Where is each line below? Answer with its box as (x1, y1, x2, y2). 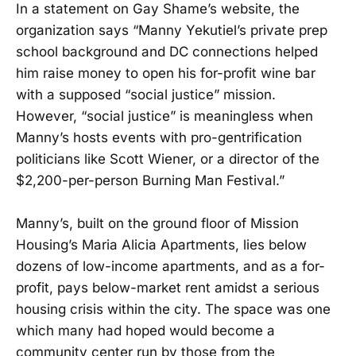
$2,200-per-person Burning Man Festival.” (16, 172, 284, 189)
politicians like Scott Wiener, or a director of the (16, 151, 319, 168)
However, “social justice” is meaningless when (16, 108, 313, 125)
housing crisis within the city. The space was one (16, 301, 331, 318)
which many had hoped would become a (16, 323, 275, 339)
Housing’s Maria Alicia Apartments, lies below (16, 237, 307, 253)
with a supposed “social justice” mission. (16, 87, 276, 103)
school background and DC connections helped (16, 44, 318, 60)
